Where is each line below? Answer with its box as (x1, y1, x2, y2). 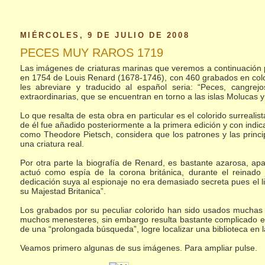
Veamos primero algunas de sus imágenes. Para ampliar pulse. (20, 243, 257, 253)
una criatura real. (20, 138, 84, 148)
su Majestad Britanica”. (20, 186, 106, 196)
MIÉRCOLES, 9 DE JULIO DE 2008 (20, 30, 190, 40)
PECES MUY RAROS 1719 (20, 46, 163, 59)
